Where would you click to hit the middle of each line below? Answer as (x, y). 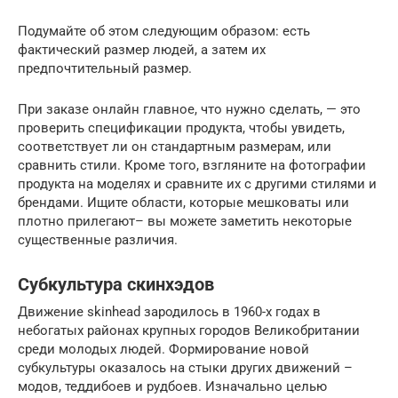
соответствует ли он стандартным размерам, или (175, 146)
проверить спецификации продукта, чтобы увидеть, (181, 127)
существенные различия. (98, 239)
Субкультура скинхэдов (116, 285)
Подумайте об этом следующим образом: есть (164, 31)
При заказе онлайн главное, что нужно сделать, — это (189, 109)
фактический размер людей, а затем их (142, 49)
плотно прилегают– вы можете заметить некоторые (185, 221)
